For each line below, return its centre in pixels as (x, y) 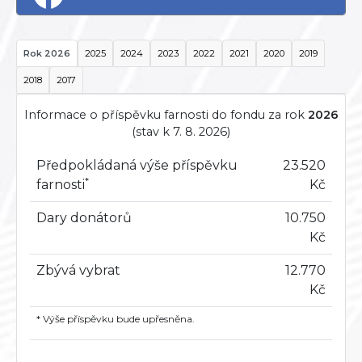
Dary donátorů (84, 217)
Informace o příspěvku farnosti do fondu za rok (166, 114)
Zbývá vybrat (78, 270)
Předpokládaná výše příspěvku (137, 165)
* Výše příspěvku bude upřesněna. (116, 318)
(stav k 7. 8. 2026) (181, 131)
